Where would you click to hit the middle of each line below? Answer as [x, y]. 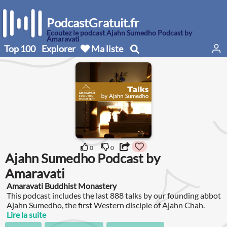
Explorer [59, 48]
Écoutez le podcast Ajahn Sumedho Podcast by [119, 33]
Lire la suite [26, 215]
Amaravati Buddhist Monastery [62, 186]
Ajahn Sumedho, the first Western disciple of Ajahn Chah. [106, 205]
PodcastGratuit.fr [93, 23]
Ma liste [106, 48]
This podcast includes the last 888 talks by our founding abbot [114, 195]
